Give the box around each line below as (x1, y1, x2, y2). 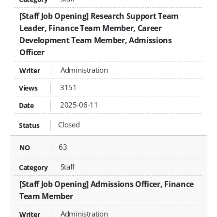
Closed (58, 120, 80, 129)
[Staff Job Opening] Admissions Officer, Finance (19, 178, 194, 189)
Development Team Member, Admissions (19, 35, 172, 46)
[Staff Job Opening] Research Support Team (19, 11, 179, 22)
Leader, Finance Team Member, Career (19, 23, 162, 34)
